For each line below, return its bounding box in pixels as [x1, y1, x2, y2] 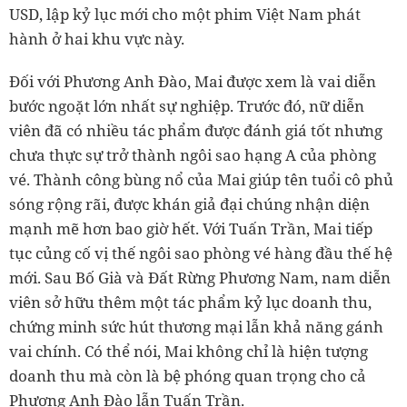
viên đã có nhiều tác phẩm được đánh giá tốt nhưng [9, 120, 382, 142]
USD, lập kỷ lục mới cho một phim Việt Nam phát [9, 4, 361, 25]
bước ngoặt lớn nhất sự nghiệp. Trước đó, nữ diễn [9, 95, 364, 117]
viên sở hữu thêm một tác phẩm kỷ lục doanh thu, [9, 292, 372, 313]
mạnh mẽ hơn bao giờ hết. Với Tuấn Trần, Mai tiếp [9, 218, 372, 240]
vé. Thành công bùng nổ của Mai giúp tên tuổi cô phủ [9, 169, 393, 191]
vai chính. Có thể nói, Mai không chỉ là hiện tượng [9, 341, 368, 362]
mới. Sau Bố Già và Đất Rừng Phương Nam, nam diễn [9, 267, 391, 289]
